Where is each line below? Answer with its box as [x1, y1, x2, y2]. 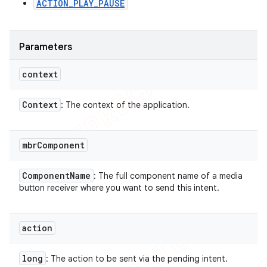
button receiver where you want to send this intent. [19, 182, 219, 193]
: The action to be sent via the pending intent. [46, 253, 228, 264]
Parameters [19, 41, 72, 53]
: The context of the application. [61, 100, 190, 110]
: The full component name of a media [94, 170, 243, 181]
